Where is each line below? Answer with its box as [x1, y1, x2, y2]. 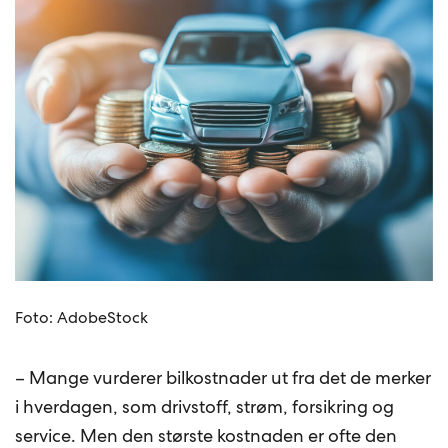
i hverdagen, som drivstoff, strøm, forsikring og [15, 395, 395, 419]
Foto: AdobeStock [15, 307, 149, 329]
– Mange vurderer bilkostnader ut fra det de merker [15, 366, 432, 390]
